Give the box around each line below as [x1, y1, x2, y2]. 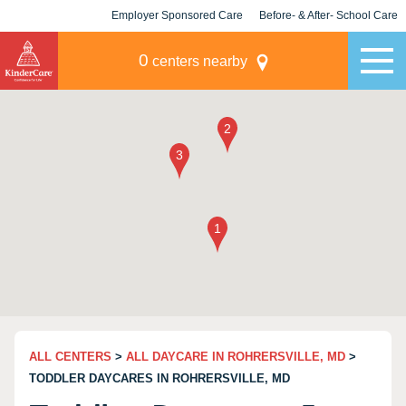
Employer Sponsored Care [111, 9, 243, 22]
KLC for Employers [128, 41, 227, 53]
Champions [299, 41, 358, 53]
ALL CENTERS [29, 350, 111, 363]
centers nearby [148, 53, 247, 69]
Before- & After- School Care [259, 9, 398, 22]
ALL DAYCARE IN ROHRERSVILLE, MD [126, 350, 345, 363]
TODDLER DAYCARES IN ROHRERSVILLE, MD [29, 372, 290, 385]
